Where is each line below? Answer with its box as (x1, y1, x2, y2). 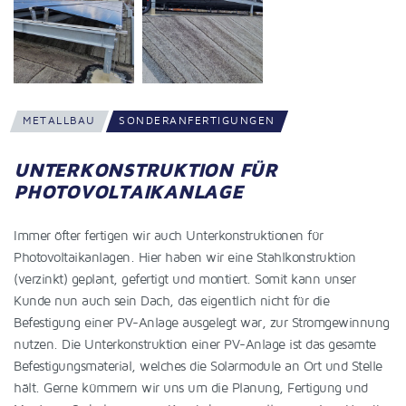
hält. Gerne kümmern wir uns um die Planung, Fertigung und (14, 381, 368, 396)
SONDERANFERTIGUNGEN (119, 115, 275, 128)
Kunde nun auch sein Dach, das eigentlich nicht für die (14, 294, 329, 309)
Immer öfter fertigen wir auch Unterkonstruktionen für (14, 228, 324, 244)
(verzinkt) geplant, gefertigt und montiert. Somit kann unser (14, 272, 355, 287)
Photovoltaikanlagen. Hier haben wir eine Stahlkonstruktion (14, 250, 355, 266)
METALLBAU (23, 115, 96, 128)
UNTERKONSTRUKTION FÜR (14, 159, 277, 182)
